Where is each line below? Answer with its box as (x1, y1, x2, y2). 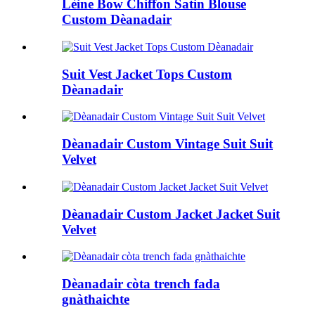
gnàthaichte (62, 291, 129, 307)
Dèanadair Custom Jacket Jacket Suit (62, 206, 280, 221)
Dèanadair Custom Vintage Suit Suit (62, 136, 273, 152)
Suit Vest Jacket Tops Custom (62, 66, 232, 82)
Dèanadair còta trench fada (62, 276, 220, 291)
